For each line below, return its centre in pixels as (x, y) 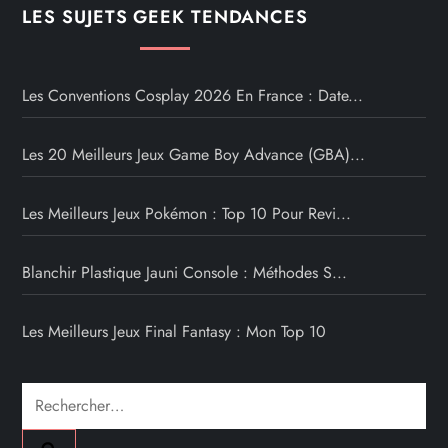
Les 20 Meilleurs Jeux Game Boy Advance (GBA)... (194, 155)
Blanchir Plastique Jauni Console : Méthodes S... (185, 273)
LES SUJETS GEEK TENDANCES (165, 17)
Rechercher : (64, 396)
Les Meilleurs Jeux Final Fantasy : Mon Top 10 (174, 332)
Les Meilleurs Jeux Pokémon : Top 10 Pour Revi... (187, 214)
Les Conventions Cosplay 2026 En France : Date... (193, 96)
